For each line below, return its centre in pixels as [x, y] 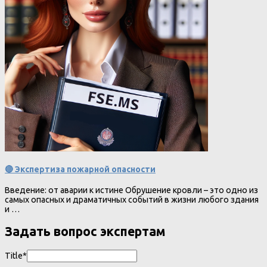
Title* [16, 255]
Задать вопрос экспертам [85, 232]
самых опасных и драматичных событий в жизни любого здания [132, 199]
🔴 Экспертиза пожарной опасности [80, 169]
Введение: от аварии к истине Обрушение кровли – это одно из [131, 190]
